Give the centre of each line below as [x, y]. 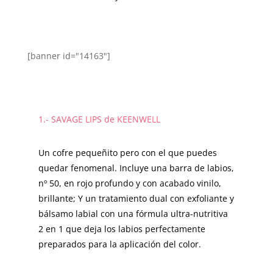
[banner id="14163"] [69, 56]
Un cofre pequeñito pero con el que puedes [127, 153]
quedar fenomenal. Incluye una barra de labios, [136, 168]
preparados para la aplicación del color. [119, 244]
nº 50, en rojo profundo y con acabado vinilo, [129, 183]
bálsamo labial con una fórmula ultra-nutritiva [133, 214]
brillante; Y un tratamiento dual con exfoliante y [136, 199]
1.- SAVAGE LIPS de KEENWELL [99, 119]
